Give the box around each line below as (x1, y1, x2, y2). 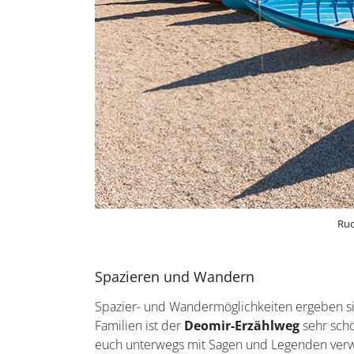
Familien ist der (95, 316, 185, 334)
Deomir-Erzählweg (184, 316, 300, 334)
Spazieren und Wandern (95, 266, 255, 286)
